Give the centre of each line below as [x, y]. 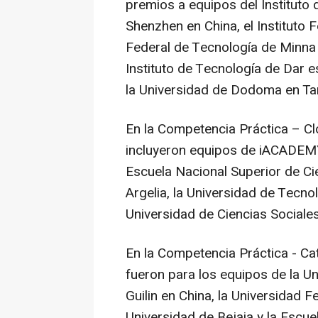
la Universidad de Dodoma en [214, 91]
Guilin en [152, 296]
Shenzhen [154, 27]
